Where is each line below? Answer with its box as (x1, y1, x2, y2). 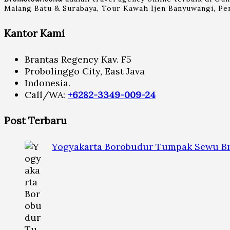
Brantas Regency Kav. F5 (25, 53, 131, 65)
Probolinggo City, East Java (25, 65, 145, 77)
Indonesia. (25, 76, 70, 89)
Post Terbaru (4, 114, 67, 127)
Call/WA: (25, 88, 68, 101)
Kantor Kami (4, 27, 65, 40)
